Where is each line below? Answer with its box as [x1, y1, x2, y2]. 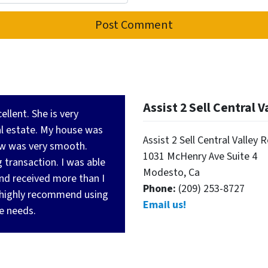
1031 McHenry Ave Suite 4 [143, 149, 257, 165]
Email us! [143, 197, 186, 213]
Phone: [143, 181, 178, 197]
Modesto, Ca [143, 165, 200, 181]
